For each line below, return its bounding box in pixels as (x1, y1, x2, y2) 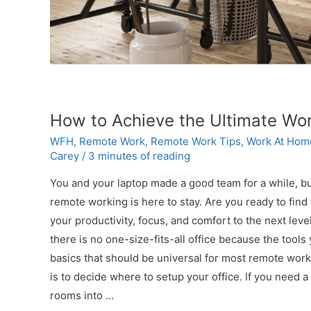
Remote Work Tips (151, 135, 241, 149)
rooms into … (50, 289, 114, 303)
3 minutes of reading (88, 149, 190, 163)
